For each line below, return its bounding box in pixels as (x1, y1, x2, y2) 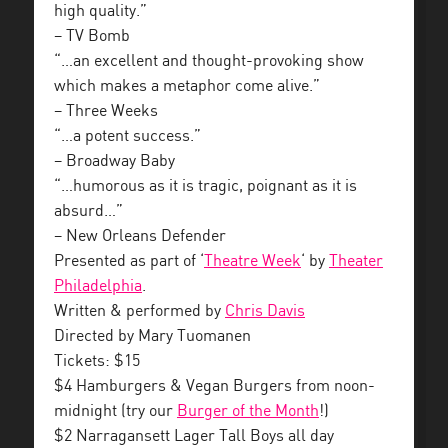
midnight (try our (54, 402, 177, 420)
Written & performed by (54, 302, 225, 320)
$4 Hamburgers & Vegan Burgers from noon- (54, 377, 375, 395)
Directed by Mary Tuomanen (54, 327, 251, 345)
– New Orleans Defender (54, 227, 226, 245)
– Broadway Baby (54, 152, 175, 170)
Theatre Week (204, 252, 301, 270)
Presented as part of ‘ (54, 252, 204, 270)
